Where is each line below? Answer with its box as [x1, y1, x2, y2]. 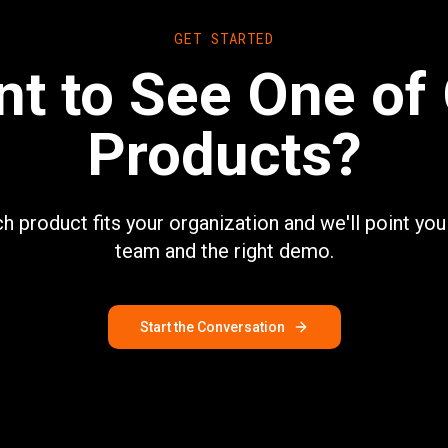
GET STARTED [174, 29, 274, 48]
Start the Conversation [139, 319, 285, 335]
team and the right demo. [114, 239, 334, 263]
